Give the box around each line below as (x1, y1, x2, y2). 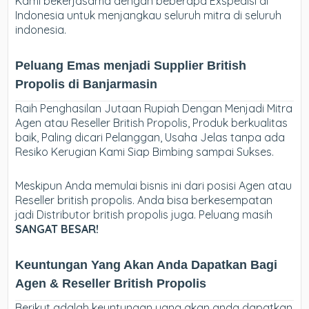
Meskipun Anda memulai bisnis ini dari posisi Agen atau (15, 179, 292, 193)
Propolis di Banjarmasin (15, 77, 158, 92)
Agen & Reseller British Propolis (15, 277, 207, 291)
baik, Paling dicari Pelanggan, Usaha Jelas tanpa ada (15, 130, 286, 145)
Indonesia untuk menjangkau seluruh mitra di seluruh (15, 8, 282, 23)
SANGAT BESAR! (15, 222, 99, 237)
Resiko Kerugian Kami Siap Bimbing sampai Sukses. (15, 145, 275, 159)
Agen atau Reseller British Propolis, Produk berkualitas (15, 116, 288, 130)
